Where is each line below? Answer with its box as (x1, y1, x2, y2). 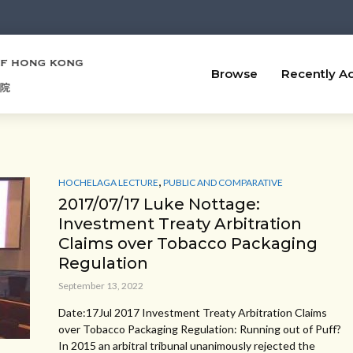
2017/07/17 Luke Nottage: (58, 194, 260, 214)
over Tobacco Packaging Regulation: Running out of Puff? (58, 321, 341, 336)
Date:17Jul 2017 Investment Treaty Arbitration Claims (58, 305, 327, 319)
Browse (211, 66, 258, 81)
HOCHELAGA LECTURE (58, 176, 158, 188)
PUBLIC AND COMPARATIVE (163, 176, 283, 188)
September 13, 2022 (58, 279, 143, 292)
